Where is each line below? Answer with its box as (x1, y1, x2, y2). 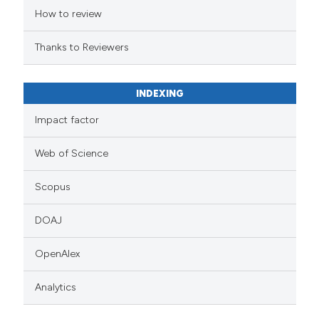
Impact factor (35, 113, 100, 126)
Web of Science (35, 147, 109, 159)
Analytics (35, 281, 77, 293)
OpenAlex (35, 247, 80, 260)
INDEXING (135, 88, 184, 100)
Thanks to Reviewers (35, 41, 130, 53)
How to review (35, 7, 103, 20)
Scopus (35, 180, 71, 193)
